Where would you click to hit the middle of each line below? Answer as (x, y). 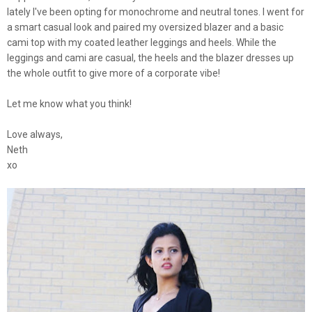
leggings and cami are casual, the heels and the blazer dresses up (150, 57)
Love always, (35, 134)
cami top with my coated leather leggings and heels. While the (142, 42)
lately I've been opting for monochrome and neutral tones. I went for (156, 11)
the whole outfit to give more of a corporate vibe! (114, 73)
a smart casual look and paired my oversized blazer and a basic (145, 27)
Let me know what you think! (69, 103)
